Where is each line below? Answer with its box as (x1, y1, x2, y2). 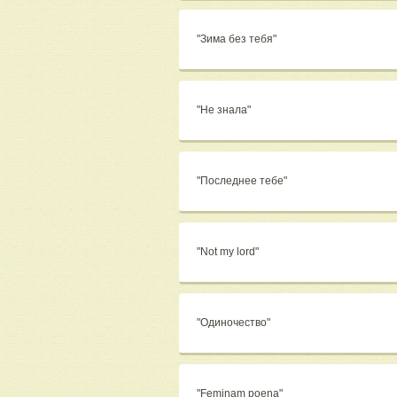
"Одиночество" (197, 316, 273, 330)
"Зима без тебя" (197, 33, 279, 46)
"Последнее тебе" (197, 175, 290, 188)
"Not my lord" (197, 245, 261, 259)
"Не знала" (197, 104, 253, 117)
